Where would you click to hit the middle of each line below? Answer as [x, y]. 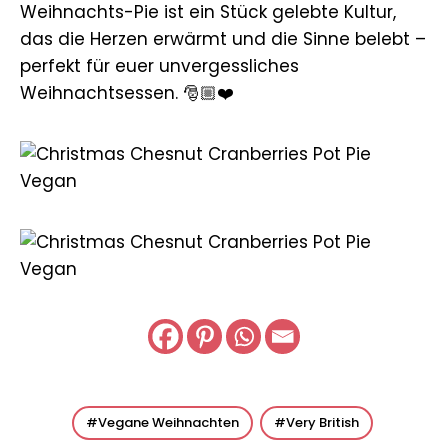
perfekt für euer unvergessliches [159, 65]
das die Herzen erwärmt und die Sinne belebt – [223, 38]
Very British [322, 422]
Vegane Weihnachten [168, 422]
